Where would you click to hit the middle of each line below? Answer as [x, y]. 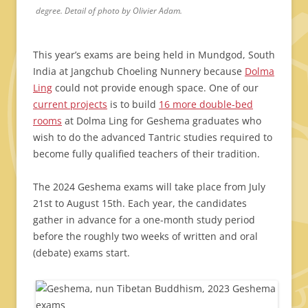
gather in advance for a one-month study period [144, 220]
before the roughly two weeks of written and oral [145, 236]
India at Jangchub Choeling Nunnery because [139, 71]
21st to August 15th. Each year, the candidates [140, 203]
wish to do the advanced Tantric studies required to [153, 137]
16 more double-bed [206, 104]
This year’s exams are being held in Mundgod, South [154, 55]
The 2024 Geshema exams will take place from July [149, 187]
